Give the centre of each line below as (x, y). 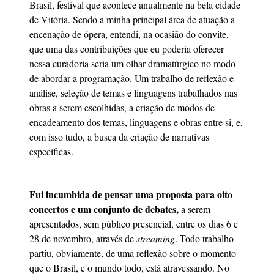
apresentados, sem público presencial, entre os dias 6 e (134, 224)
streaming (154, 239)
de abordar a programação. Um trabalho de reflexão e (131, 78)
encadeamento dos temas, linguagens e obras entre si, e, (136, 122)
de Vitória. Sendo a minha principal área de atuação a (132, 19)
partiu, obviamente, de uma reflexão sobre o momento (133, 253)
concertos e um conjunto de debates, (104, 209)
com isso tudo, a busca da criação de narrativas (119, 136)
